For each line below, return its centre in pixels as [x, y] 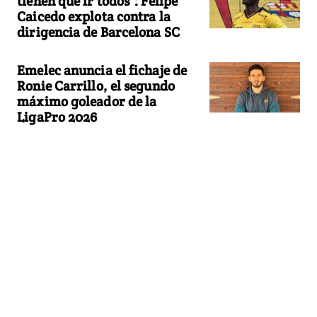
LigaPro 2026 [57, 116]
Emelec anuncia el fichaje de [102, 70]
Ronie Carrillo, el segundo [96, 85]
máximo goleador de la [87, 101]
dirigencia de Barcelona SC [98, 31]
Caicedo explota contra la [94, 16]
